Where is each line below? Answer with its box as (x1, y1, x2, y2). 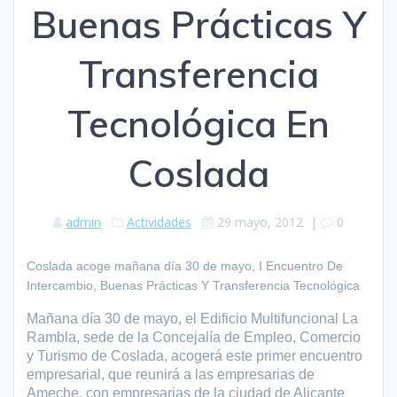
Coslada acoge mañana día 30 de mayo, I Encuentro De (27, 258, 343, 273)
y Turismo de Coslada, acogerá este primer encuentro (27, 347, 362, 363)
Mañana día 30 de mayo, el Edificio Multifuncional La (27, 310, 358, 326)
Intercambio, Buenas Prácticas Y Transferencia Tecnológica (27, 277, 360, 292)
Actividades (127, 213, 191, 230)
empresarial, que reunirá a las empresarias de (27, 366, 315, 382)
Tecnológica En (67, 99, 330, 147)
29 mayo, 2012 (217, 213, 303, 230)
